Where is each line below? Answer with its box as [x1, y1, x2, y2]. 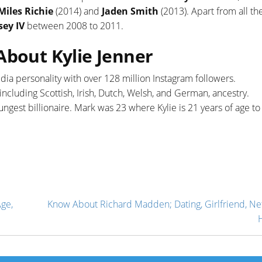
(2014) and [56, 4, 102, 18]
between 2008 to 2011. [25, 19, 123, 32]
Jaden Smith [102, 4, 158, 18]
